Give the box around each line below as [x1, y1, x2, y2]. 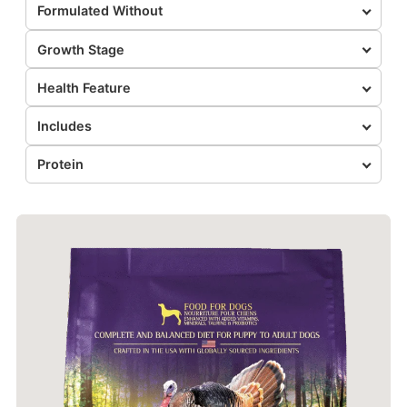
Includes [36, 117, 92, 134]
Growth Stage [36, 41, 124, 57]
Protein [36, 156, 84, 173]
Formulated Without [36, 3, 163, 19]
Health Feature [36, 79, 131, 95]
